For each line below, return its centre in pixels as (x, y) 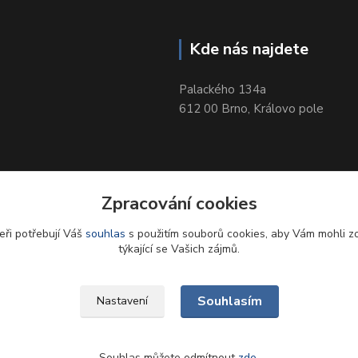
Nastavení (122, 301)
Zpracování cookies (179, 203)
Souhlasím (229, 301)
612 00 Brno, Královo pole (251, 108)
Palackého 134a (223, 89)
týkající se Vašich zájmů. (179, 249)
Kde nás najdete (249, 49)
